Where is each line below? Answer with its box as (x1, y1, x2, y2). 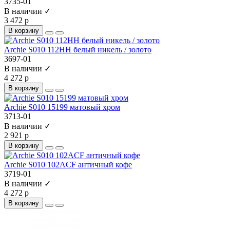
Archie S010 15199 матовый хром (4, 103, 120, 112)
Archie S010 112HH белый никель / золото (4, 45, 151, 54)
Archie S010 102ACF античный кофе (4, 160, 132, 169)
